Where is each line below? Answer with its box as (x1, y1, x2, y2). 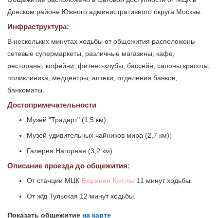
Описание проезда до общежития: (7, 162, 130, 170)
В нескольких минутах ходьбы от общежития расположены (7, 37, 196, 46)
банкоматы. (7, 86, 44, 94)
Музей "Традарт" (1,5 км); (27, 116, 108, 124)
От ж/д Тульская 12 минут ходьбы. (27, 192, 136, 200)
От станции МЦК (27, 177, 81, 185)
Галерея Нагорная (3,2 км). (27, 147, 114, 155)
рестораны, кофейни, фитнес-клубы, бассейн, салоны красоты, (7, 62, 211, 70)
